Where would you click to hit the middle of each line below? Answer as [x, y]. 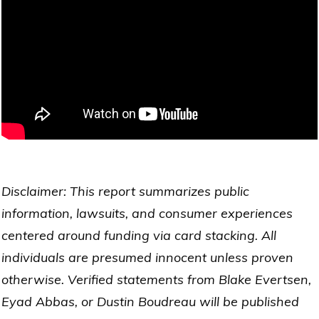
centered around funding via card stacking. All [139, 235]
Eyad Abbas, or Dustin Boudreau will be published [150, 301]
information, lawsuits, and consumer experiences [147, 213]
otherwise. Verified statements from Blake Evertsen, [156, 279]
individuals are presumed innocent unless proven [147, 257]
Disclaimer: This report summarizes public [125, 191]
